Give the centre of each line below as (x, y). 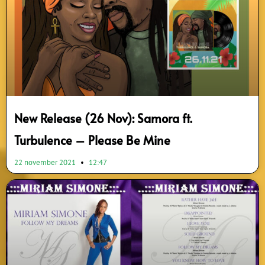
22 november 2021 (46, 163)
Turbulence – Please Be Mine (92, 140)
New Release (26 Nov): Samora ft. (103, 119)
